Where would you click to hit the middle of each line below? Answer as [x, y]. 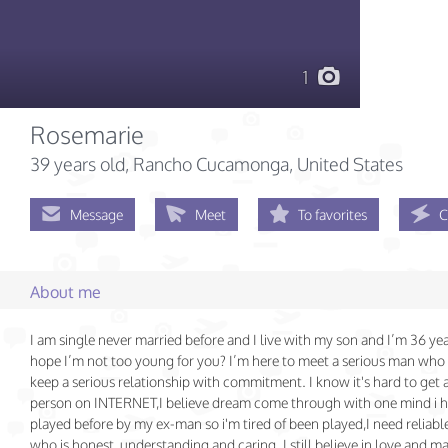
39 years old [77, 164]
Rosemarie [87, 134]
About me [65, 292]
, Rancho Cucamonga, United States [264, 164]
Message [96, 214]
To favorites [332, 214]
